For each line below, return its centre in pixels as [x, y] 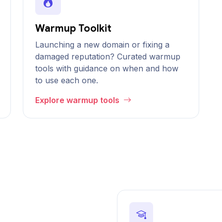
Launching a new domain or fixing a [102, 45]
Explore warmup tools [78, 100]
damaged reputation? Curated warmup [108, 56]
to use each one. [67, 80]
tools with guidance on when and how [107, 68]
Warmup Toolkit [73, 28]
